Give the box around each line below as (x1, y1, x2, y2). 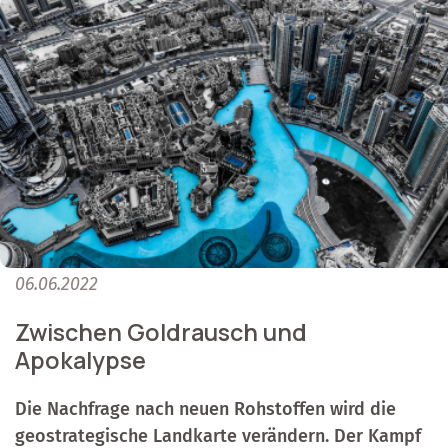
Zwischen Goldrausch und (15, 316, 307, 349)
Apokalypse (15, 344, 146, 377)
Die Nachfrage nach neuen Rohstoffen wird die (15, 398, 396, 421)
